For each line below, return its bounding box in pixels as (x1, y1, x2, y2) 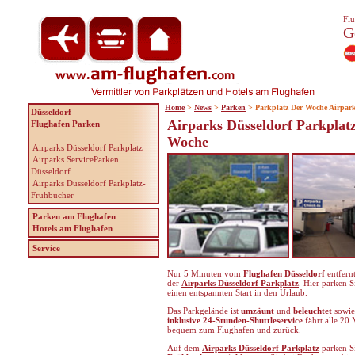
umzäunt (241, 305, 274, 315)
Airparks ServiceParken (32, 155, 119, 164)
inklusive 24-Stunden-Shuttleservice (167, 315, 303, 325)
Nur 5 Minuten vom (167, 268, 243, 278)
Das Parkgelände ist (167, 305, 241, 315)
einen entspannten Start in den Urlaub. (167, 287, 307, 297)
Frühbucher (31, 190, 74, 200)
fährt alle (303, 315, 340, 325)
